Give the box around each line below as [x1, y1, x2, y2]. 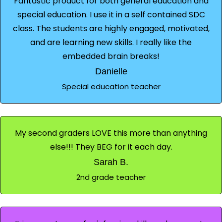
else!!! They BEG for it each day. [50, 141, 172, 153]
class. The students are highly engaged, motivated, [12, 22, 210, 34]
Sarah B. [94, 157, 128, 167]
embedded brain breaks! [62, 50, 160, 62]
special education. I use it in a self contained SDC [17, 8, 205, 20]
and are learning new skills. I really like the [30, 36, 192, 48]
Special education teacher [61, 81, 161, 92]
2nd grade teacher [76, 171, 146, 182]
